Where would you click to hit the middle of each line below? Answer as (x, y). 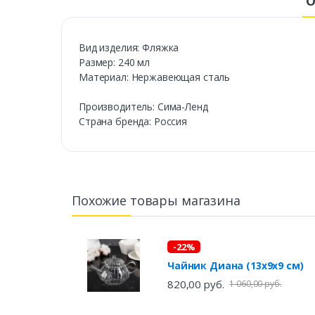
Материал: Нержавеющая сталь (155, 77)
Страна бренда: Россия (133, 121)
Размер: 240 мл (114, 62)
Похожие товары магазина (156, 200)
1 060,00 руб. (256, 283)
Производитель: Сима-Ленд (143, 106)
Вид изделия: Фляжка (129, 47)
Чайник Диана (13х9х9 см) (235, 265)
